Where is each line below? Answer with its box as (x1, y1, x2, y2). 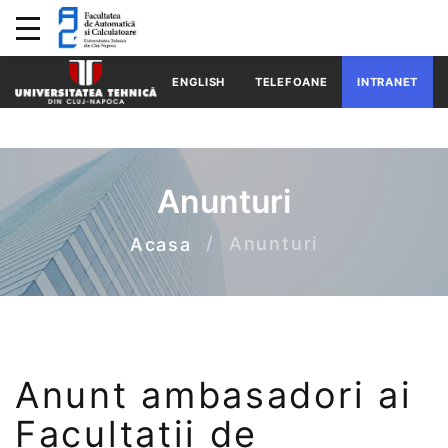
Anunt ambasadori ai (15, 372, 413, 417)
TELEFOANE (255, 74, 328, 89)
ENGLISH (172, 74, 226, 89)
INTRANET (357, 74, 418, 89)
